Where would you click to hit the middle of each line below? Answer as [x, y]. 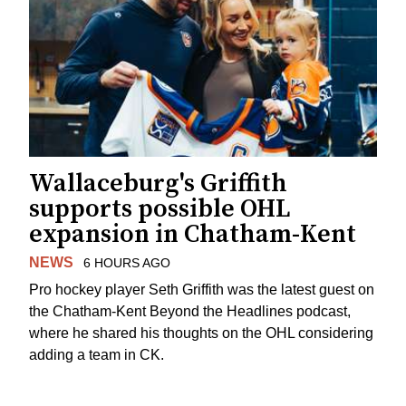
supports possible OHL [160, 208]
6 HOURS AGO [126, 262]
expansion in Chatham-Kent [193, 234]
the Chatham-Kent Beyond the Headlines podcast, [190, 312]
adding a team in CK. [97, 355]
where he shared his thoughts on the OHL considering [201, 333]
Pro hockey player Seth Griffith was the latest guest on [202, 290]
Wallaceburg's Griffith [158, 183]
